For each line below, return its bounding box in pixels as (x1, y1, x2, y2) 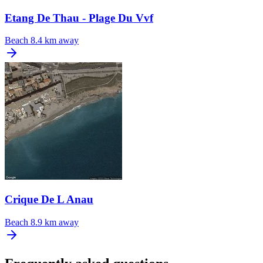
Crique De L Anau (5, 193, 93, 206)
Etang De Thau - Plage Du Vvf (5, 11, 153, 24)
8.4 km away (31, 35, 79, 46)
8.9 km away (31, 217, 79, 227)
